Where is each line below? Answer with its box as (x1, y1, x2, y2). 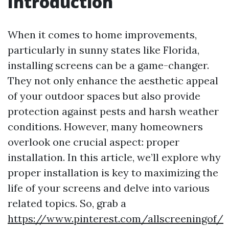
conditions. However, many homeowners (8, 120, 203, 133)
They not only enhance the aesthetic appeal (8, 74, 218, 87)
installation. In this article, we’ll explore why (8, 151, 221, 164)
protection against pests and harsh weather (8, 105, 219, 118)
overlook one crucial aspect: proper (8, 135, 179, 148)
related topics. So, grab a (8, 197, 126, 210)
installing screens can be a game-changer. (8, 59, 209, 72)
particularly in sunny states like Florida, (8, 43, 199, 56)
